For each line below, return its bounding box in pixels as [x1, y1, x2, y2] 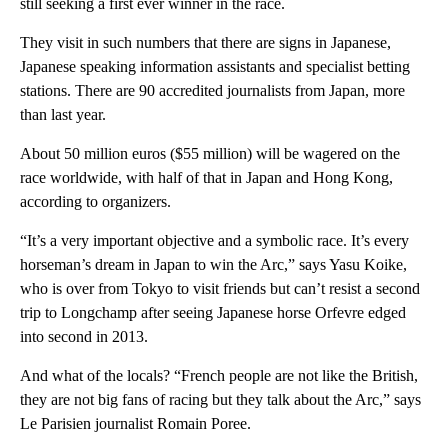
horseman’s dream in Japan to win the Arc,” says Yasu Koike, [20, 256, 407, 274]
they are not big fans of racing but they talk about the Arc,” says [20, 391, 421, 409]
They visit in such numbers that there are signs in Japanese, [20, 34, 391, 52]
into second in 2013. [20, 328, 148, 346]
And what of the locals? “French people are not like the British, [20, 367, 418, 385]
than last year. [20, 106, 106, 124]
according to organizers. [20, 193, 171, 211]
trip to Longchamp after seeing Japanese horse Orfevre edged [20, 304, 406, 322]
